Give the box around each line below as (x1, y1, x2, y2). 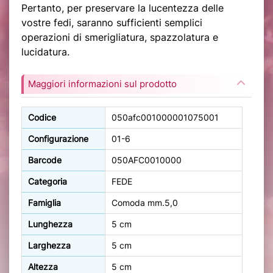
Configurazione (28, 133, 88, 144)
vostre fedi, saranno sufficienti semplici (21, 16, 202, 29)
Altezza (28, 261, 58, 272)
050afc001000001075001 (112, 112, 219, 122)
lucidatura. (21, 45, 69, 58)
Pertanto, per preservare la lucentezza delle (21, 1, 224, 14)
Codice (28, 112, 56, 122)
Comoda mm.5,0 (112, 197, 178, 208)
